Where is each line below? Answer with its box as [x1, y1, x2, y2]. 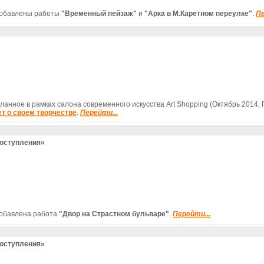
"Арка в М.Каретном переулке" [144, 9, 252, 18]
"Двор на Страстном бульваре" [59, 209, 169, 218]
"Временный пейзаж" [61, 9, 137, 18]
